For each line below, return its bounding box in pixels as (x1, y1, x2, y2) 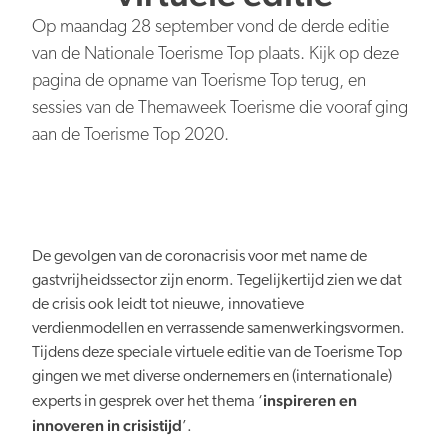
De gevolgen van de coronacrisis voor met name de (32, 248, 368, 265)
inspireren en (263, 390, 358, 410)
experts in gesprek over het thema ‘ (32, 393, 264, 410)
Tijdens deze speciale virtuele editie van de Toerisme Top (32, 344, 403, 361)
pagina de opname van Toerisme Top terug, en (32, 71, 366, 91)
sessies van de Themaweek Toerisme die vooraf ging (32, 98, 408, 118)
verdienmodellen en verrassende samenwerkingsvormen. (32, 320, 406, 337)
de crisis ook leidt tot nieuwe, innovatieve (32, 296, 305, 313)
